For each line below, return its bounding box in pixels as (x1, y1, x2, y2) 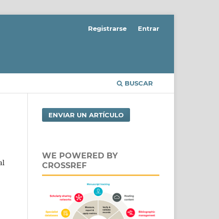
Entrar (138, 24, 159, 32)
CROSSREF (42, 160, 87, 170)
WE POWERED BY (42, 151, 118, 160)
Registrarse (88, 24, 127, 32)
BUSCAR (123, 79, 153, 87)
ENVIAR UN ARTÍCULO (48, 110, 124, 119)
